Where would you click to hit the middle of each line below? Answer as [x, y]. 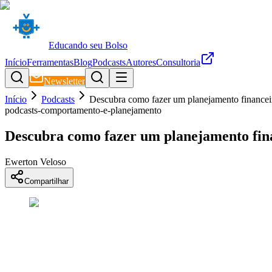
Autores [141, 62]
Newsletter [64, 81]
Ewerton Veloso [36, 161]
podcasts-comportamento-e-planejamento [83, 110]
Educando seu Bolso [88, 45]
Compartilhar [46, 181]
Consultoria [178, 62]
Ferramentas [50, 62]
